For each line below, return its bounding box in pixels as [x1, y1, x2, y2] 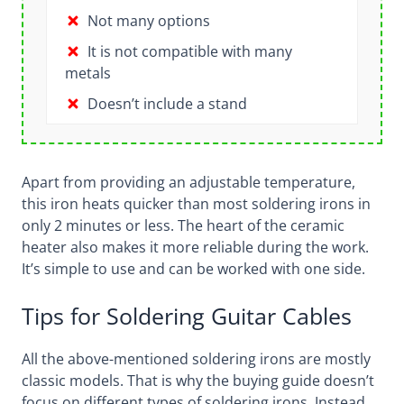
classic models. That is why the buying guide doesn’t [21, 370, 374, 390]
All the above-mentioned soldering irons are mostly [21, 348, 371, 369]
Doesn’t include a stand [87, 93, 247, 114]
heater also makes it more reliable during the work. [21, 236, 369, 257]
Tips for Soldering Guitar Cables [21, 299, 352, 331]
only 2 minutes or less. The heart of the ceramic [21, 215, 344, 235]
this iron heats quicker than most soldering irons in [21, 193, 371, 214]
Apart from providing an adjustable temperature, [21, 171, 355, 192]
